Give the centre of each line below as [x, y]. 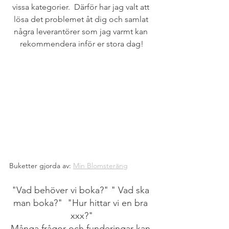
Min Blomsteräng [100, 165]
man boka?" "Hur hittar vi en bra [82, 203]
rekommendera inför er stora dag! [82, 44]
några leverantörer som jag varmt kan [82, 31]
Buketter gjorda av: [41, 165]
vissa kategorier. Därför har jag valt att [82, 7]
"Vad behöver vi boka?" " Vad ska [82, 190]
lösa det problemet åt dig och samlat [82, 19]
